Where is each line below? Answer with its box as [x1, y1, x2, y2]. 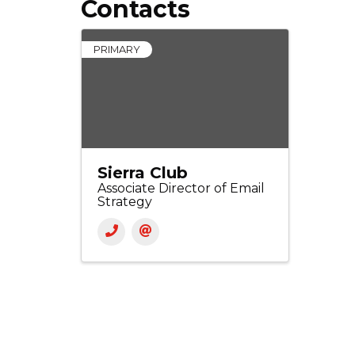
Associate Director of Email [97, 181, 265, 197]
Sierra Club [97, 163, 188, 183]
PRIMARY [94, 44, 140, 56]
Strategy [97, 194, 152, 210]
